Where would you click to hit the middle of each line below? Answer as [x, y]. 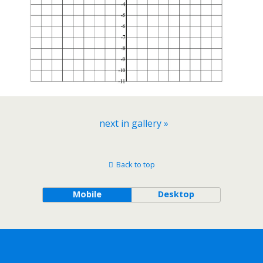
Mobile [87, 194]
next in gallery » [134, 123]
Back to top [135, 164]
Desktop [176, 194]
